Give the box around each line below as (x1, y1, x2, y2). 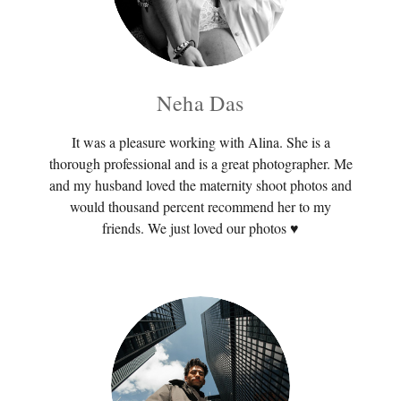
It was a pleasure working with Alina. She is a (71, 132, 330, 151)
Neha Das (157, 88, 244, 117)
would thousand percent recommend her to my (70, 196, 331, 216)
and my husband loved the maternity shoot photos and (49, 175, 352, 194)
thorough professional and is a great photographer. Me (48, 153, 353, 173)
